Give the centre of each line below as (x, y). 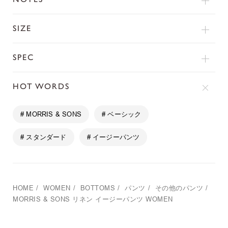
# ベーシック (122, 114)
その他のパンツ (179, 188)
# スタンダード (44, 137)
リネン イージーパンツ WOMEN (123, 199)
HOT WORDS (41, 87)
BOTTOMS (97, 188)
